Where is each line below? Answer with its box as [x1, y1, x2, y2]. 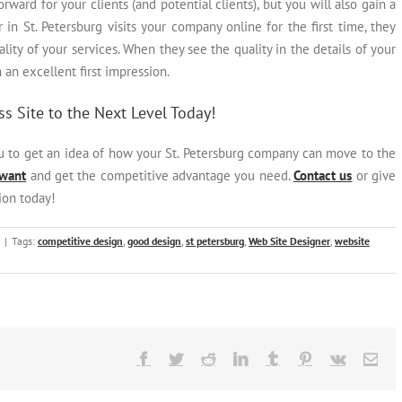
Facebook [150, 351, 209, 366]
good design [127, 234, 181, 249]
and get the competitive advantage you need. [26, 167, 294, 185]
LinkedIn [247, 351, 304, 366]
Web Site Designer [249, 234, 330, 249]
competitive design [38, 234, 123, 249]
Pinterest [311, 351, 365, 366]
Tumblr [279, 351, 326, 366]
